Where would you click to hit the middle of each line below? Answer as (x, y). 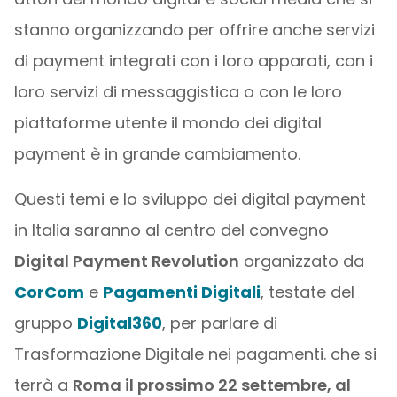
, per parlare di (219, 323)
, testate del (307, 292)
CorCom (49, 292)
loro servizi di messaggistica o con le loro (178, 92)
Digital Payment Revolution (126, 261)
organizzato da (301, 261)
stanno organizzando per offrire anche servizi (194, 30)
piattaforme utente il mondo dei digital (167, 123)
